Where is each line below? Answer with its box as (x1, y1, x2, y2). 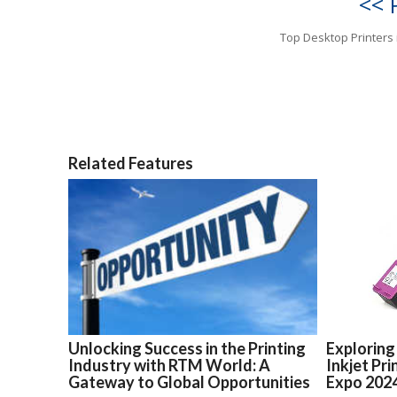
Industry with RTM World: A (68, 354, 270, 375)
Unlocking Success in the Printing (68, 338, 306, 358)
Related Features (68, 152, 193, 173)
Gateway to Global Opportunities (68, 371, 310, 392)
